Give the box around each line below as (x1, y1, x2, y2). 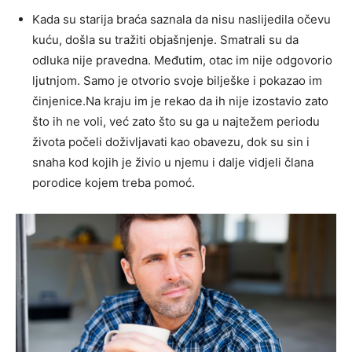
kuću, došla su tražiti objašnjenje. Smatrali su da (32, 31, 299, 47)
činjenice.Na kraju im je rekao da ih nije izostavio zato (32, 93, 328, 108)
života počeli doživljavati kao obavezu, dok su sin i (32, 134, 310, 149)
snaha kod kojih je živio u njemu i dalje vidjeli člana (32, 154, 313, 170)
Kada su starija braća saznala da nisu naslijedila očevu (32, 11, 331, 27)
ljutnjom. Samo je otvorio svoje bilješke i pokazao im (32, 72, 322, 88)
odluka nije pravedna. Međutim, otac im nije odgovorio (32, 52, 332, 68)
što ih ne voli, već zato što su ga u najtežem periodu (32, 113, 320, 129)
